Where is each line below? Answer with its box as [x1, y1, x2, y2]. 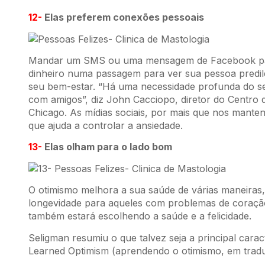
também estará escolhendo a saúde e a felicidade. [28, 210, 251, 222]
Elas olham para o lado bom [42, 141, 172, 153]
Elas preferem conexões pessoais [42, 11, 204, 24]
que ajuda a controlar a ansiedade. [28, 119, 183, 132]
